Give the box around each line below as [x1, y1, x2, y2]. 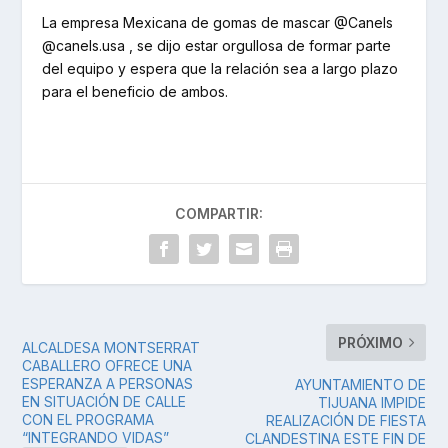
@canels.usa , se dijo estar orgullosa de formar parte [42, 37, 392, 55]
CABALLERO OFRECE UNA [22, 357, 193, 375]
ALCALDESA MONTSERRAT [22, 339, 201, 357]
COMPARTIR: [175, 205, 263, 223]
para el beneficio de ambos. [42, 83, 229, 101]
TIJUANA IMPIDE [317, 394, 426, 412]
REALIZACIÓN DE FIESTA [265, 412, 426, 430]
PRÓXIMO [337, 334, 403, 352]
